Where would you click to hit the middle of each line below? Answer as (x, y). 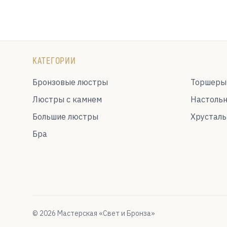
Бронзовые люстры (70, 82)
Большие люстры (65, 117)
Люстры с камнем (67, 99)
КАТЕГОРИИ (54, 60)
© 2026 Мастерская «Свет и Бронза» (94, 213)
